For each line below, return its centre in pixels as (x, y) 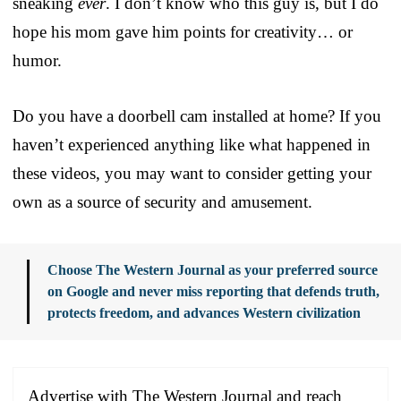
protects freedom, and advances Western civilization (204, 312)
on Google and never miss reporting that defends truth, (213, 291)
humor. (37, 60)
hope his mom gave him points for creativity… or (183, 31)
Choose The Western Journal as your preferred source (213, 269)
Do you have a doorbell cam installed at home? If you (197, 115)
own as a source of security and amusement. (162, 201)
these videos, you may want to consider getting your (192, 173)
